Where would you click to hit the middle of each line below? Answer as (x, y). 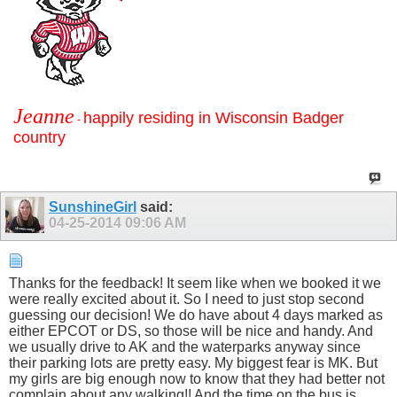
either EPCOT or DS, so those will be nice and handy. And (191, 331)
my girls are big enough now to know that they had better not (197, 378)
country (39, 138)
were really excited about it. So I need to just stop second (187, 299)
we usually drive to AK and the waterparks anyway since (185, 346)
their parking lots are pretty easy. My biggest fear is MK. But (193, 362)
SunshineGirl (93, 207)
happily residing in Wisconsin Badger (214, 118)
